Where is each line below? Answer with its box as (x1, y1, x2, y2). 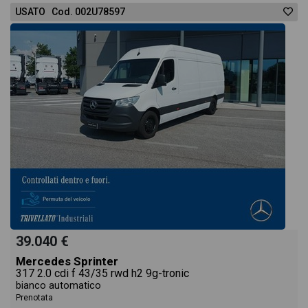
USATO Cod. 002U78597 (15, 6, 125, 17)
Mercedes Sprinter (16, 254, 118, 268)
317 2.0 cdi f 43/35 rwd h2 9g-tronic (16, 267, 189, 280)
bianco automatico (16, 280, 101, 291)
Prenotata (16, 293, 53, 302)
